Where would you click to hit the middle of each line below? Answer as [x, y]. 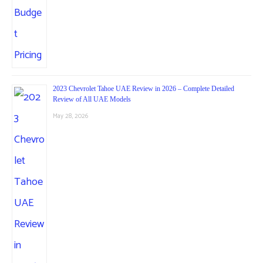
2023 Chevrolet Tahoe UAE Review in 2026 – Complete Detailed [144, 88]
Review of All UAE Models [92, 99]
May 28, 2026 [70, 116]
